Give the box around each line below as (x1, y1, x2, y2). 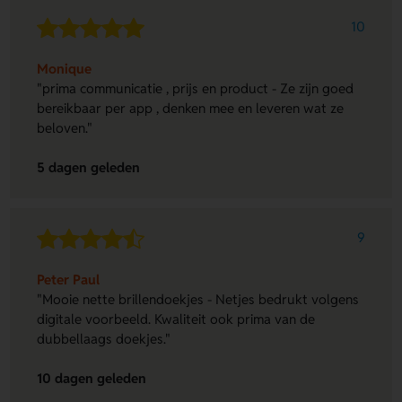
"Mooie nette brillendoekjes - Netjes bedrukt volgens (37, 290, 360, 308)
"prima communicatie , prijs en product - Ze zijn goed (37, 79, 354, 97)
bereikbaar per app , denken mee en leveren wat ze (37, 99, 345, 117)
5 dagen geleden (37, 159, 141, 177)
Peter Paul (37, 270, 100, 288)
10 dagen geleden (37, 370, 147, 388)
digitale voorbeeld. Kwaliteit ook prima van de (37, 310, 316, 328)
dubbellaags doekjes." (37, 329, 171, 347)
